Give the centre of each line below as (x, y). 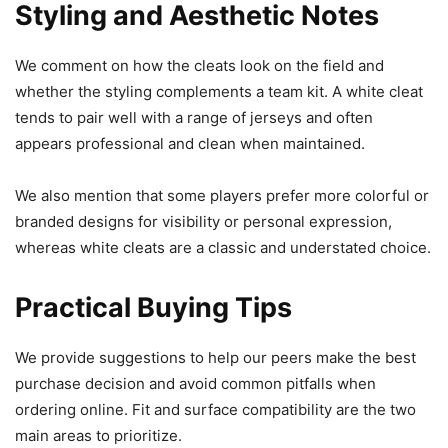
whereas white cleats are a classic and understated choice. (223, 248)
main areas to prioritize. (98, 436)
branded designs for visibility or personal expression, (203, 222)
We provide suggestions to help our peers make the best (215, 358)
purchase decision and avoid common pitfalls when (195, 384)
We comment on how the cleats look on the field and (199, 66)
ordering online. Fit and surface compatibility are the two (215, 410)
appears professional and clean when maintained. (190, 144)
